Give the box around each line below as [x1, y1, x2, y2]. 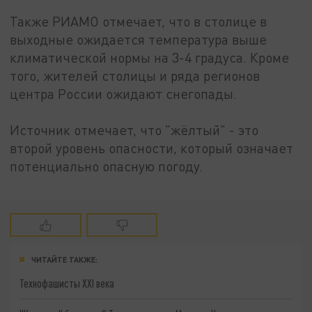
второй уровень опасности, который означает [10, 139, 294, 156]
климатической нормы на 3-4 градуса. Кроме [10, 49, 290, 65]
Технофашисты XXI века [19, 276, 115, 290]
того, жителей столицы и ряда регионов [10, 67, 260, 84]
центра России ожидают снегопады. [10, 85, 237, 102]
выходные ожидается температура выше [10, 31, 267, 47]
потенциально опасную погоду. [10, 157, 203, 174]
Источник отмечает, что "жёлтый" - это [10, 121, 259, 138]
